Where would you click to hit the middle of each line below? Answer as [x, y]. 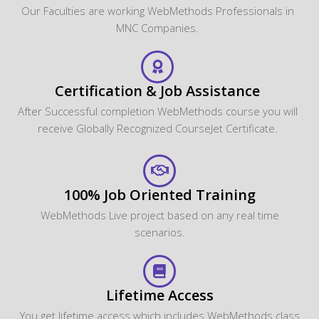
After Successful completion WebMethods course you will [157, 111]
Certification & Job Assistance [157, 90]
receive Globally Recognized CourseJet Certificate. [157, 128]
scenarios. [159, 232]
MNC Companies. [157, 27]
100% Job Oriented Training [159, 194]
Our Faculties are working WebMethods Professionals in [157, 10]
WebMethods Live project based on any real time [159, 215]
